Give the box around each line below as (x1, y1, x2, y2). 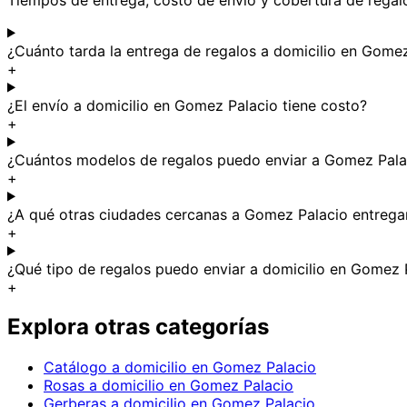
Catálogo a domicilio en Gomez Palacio (44, 358, 316, 377)
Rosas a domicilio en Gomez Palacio (44, 376, 293, 395)
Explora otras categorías (7, 313, 269, 341)
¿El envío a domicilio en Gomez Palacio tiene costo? (7, 95, 367, 114)
